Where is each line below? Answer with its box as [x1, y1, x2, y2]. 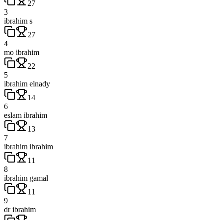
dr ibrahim [4, 205, 36, 214]
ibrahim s [4, 16, 32, 25]
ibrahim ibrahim [4, 142, 53, 151]
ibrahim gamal [4, 173, 48, 182]
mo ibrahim [4, 48, 39, 56]
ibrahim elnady [4, 79, 50, 88]
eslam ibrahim [4, 110, 47, 119]
